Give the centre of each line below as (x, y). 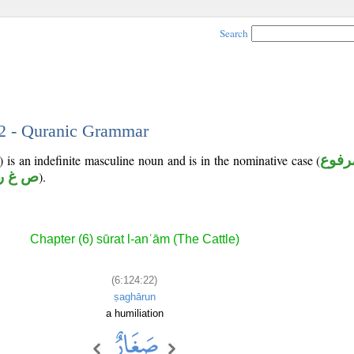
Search (234, 33)
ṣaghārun (134, 296)
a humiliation (134, 313)
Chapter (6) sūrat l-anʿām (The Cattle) (134, 239)
